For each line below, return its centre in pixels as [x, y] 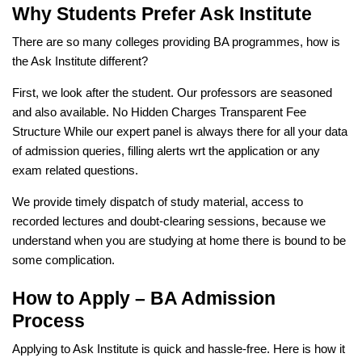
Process [48, 320]
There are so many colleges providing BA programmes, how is [176, 42]
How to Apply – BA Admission [144, 298]
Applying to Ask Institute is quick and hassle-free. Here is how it [179, 349]
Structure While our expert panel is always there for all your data [180, 131]
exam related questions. [75, 170]
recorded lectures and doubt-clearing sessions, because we [169, 221]
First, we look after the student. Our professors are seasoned [172, 93]
